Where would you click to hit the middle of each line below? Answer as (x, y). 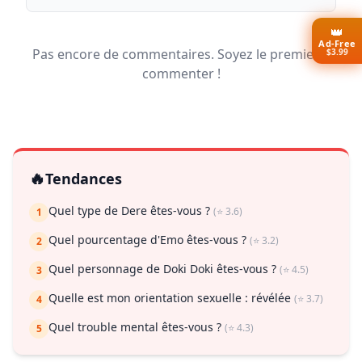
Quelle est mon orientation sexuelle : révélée (171, 298)
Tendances (84, 179)
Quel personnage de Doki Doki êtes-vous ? (164, 269)
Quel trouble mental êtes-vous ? (137, 327)
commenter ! (181, 74)
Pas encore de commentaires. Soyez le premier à (181, 55)
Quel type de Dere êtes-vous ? (131, 211)
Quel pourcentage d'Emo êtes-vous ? (149, 240)
